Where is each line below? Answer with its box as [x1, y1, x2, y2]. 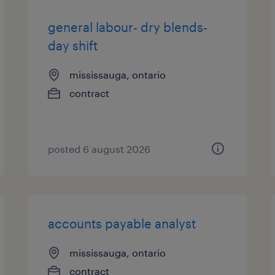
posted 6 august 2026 [48, 143, 151, 155]
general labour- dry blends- [48, 20, 208, 34]
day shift [48, 38, 98, 53]
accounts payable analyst [48, 216, 196, 231]
